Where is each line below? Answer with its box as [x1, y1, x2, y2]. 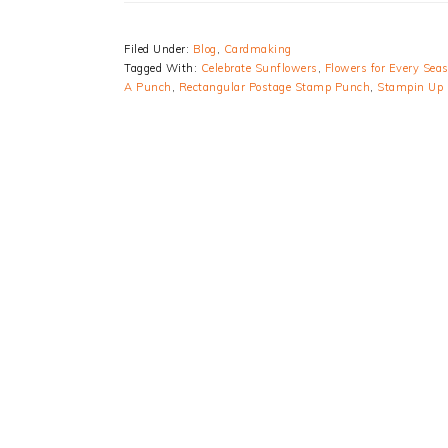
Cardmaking [223, 42, 292, 56]
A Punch [124, 80, 172, 94]
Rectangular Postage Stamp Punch [178, 80, 370, 94]
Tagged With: [124, 61, 201, 75]
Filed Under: [124, 42, 193, 56]
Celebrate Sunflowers [200, 61, 318, 75]
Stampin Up [377, 80, 443, 94]
